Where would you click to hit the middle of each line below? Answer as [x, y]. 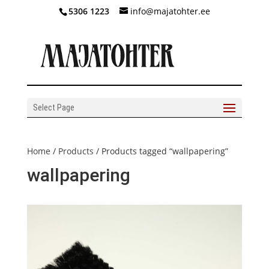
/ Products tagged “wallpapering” [161, 151]
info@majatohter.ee [170, 11]
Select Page [53, 107]
